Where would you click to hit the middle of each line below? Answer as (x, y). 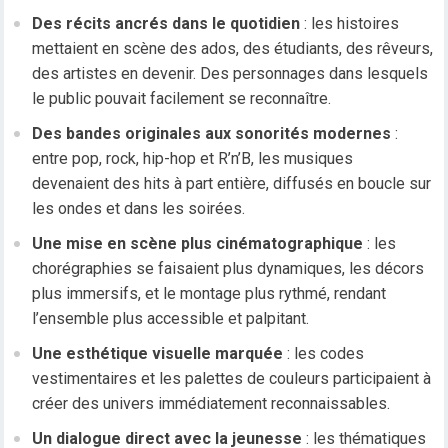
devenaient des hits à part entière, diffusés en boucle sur (232, 184)
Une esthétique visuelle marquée (158, 354)
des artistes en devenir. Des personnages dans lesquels (230, 74)
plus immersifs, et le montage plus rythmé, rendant (209, 294)
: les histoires (350, 24)
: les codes (324, 354)
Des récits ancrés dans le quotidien (166, 24)
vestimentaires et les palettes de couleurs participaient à (232, 379)
